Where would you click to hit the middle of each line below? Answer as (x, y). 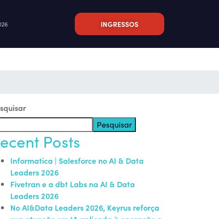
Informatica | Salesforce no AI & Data (77, 160)
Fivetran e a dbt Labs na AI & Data (73, 184)
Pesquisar (114, 124)
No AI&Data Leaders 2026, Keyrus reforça (85, 207)
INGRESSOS (119, 24)
